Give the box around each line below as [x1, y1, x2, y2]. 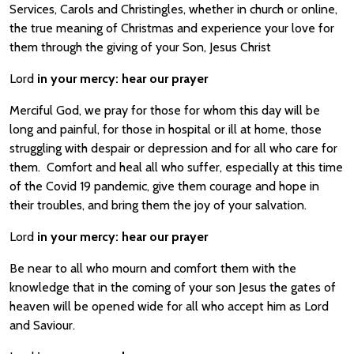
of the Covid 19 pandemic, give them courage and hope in [9, 179, 319, 194]
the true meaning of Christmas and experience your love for [9, 21, 334, 36]
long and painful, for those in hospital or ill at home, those [9, 122, 322, 137]
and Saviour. [9, 318, 75, 333]
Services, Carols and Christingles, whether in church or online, [9, 2, 337, 17]
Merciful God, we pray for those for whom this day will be [9, 103, 320, 118]
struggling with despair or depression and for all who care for [9, 141, 337, 156]
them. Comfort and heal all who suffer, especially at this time [9, 160, 343, 175]
